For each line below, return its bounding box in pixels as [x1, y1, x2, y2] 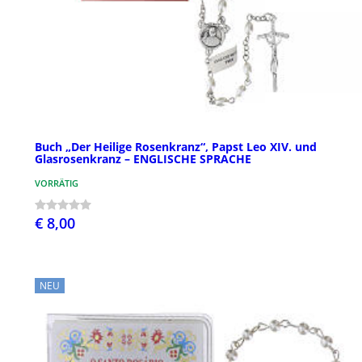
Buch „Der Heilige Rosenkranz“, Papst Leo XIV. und [35, 139, 317, 155]
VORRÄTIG [35, 177, 78, 190]
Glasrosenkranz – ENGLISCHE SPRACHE [35, 151, 251, 167]
